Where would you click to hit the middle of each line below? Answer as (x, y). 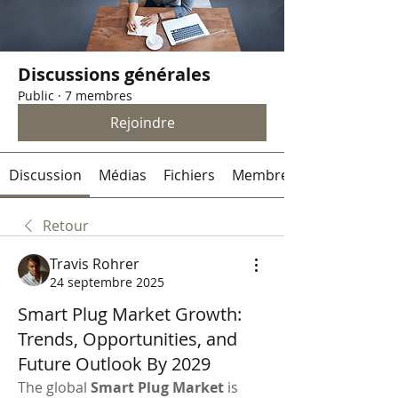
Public (36, 96)
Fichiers (189, 175)
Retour (66, 226)
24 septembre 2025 (107, 282)
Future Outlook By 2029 (114, 364)
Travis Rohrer (95, 264)
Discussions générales (114, 74)
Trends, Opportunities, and (127, 339)
